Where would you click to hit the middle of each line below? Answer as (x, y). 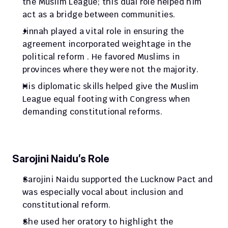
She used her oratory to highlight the (98, 222)
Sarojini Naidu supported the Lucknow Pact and (118, 179)
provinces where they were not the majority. (111, 69)
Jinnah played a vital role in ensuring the (103, 31)
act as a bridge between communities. (99, 15)
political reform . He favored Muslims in (101, 57)
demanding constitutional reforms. (93, 112)
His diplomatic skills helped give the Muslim (111, 86)
